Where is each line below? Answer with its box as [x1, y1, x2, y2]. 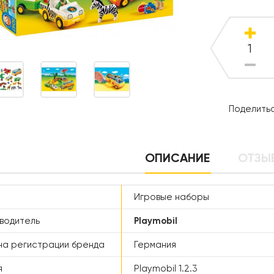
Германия [134, 239, 176, 250]
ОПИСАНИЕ [145, 150, 210, 165]
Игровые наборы [134, 191, 209, 202]
